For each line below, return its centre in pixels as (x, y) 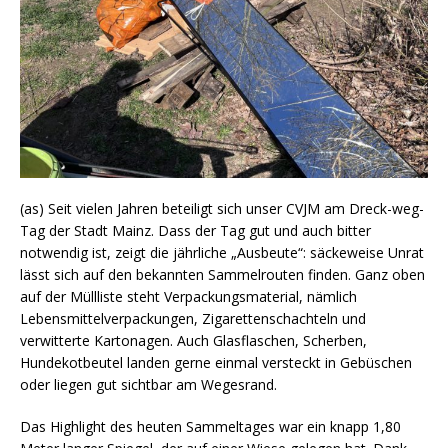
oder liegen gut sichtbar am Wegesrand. (148, 385)
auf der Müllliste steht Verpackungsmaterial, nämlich (188, 297)
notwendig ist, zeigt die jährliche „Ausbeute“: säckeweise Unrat (222, 253)
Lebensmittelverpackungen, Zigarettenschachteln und (193, 319)
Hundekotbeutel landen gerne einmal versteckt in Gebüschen (216, 363)
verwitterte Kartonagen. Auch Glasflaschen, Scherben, (193, 341)
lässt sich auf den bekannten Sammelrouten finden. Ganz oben (222, 275)
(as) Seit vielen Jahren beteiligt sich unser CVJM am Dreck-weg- (222, 209)
